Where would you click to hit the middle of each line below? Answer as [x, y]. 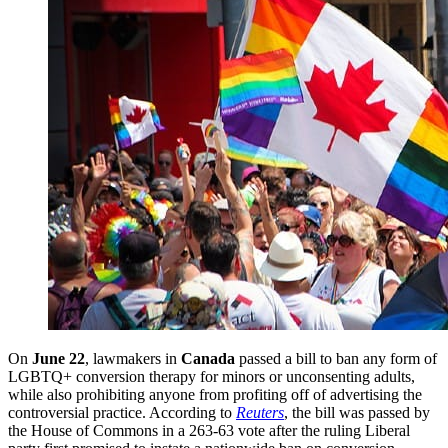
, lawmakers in [133, 359]
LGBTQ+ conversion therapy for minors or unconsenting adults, [211, 377]
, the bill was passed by [357, 413]
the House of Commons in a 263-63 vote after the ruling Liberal [209, 431]
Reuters [260, 413]
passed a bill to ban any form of [336, 359]
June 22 [58, 359]
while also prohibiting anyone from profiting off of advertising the [215, 395]
